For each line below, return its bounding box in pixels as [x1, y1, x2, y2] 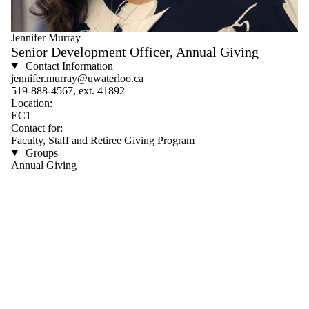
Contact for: [11, 121, 63, 134]
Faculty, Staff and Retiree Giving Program [11, 134, 195, 146]
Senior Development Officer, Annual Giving [11, 43, 259, 59]
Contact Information [22, 59, 113, 72]
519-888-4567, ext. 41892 [11, 84, 125, 97]
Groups [22, 146, 58, 159]
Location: [11, 97, 52, 109]
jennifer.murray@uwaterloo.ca [11, 72, 143, 84]
